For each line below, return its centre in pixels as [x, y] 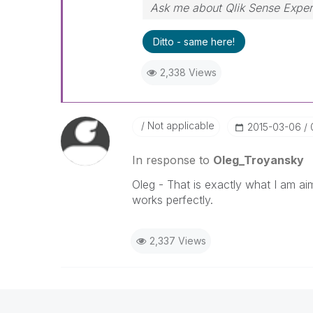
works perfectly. [172, 200]
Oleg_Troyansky [258, 160]
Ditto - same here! [194, 42]
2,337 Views [177, 241]
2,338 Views [188, 72]
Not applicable [179, 125]
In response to [172, 160]
